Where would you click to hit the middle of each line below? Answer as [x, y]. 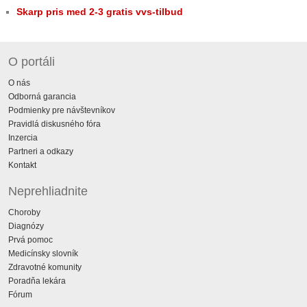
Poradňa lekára [37, 281]
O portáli [32, 61]
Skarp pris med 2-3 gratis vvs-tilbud [100, 11]
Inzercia [23, 137]
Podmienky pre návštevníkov [62, 110]
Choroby [24, 212]
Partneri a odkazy [41, 151]
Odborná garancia [42, 96]
